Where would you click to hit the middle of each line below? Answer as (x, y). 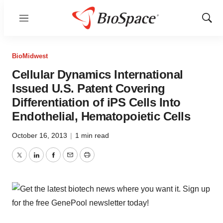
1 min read (92, 135)
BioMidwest (30, 56)
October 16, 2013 (41, 135)
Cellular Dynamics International (98, 74)
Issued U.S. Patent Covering (89, 88)
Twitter (30, 161)
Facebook (70, 161)
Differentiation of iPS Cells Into (96, 102)
